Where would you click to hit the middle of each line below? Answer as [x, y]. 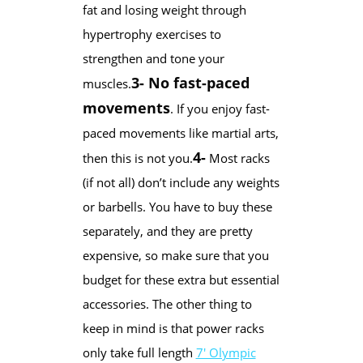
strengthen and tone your [153, 58]
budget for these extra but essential [181, 279]
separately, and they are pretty [167, 231]
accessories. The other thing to [167, 303]
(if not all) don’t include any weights [181, 182]
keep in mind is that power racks [173, 328]
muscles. [107, 83]
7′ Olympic [226, 352]
